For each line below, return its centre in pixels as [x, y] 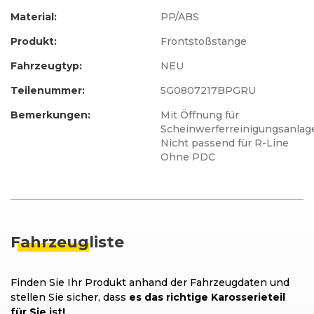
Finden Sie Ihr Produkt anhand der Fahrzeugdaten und [150, 283]
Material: [34, 17]
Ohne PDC [188, 157]
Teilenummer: [48, 91]
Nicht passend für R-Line [225, 143]
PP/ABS [180, 17]
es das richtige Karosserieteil [207, 298]
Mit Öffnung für [200, 115]
